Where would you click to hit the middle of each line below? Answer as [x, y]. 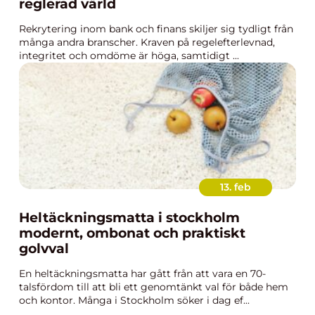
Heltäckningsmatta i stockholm [129, 218]
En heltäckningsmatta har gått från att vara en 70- [142, 274]
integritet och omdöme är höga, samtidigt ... [129, 56]
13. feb [236, 187]
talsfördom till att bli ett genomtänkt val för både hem [154, 287]
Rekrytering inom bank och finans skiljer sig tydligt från [156, 29]
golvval [44, 249]
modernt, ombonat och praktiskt [132, 233]
